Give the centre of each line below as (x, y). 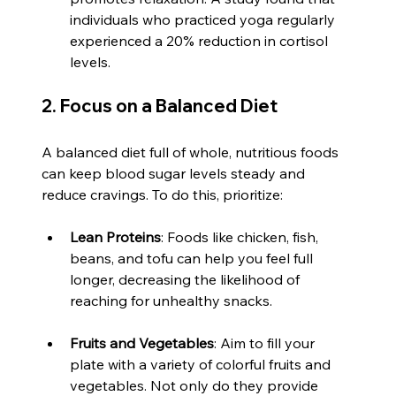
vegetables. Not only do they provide (196, 385)
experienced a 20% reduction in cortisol (201, 40)
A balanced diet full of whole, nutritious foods (192, 152)
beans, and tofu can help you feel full (194, 258)
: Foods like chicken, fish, (242, 236)
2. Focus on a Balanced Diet (160, 105)
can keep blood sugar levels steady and (175, 173)
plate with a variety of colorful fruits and (202, 364)
